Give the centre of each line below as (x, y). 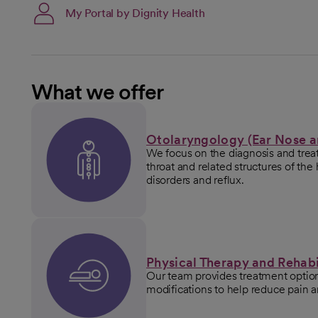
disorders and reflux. (195, 180)
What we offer (98, 91)
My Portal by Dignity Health (135, 13)
